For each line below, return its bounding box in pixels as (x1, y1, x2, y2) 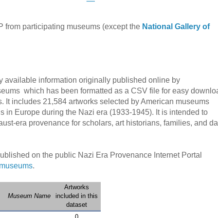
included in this (55, 192, 98, 200)
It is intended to (156, 108, 208, 117)
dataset (66, 201, 87, 209)
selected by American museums (100, 97, 209, 106)
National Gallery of (142, 22, 210, 31)
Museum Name (8, 192, 51, 200)
